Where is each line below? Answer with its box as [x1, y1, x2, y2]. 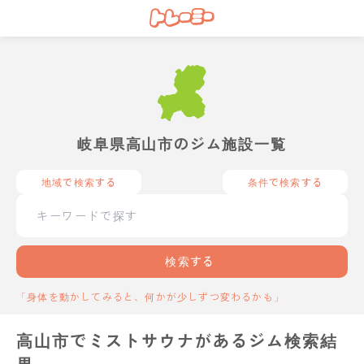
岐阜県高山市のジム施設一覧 [77, 132, 287, 154]
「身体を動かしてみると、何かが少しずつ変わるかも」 [16, 288, 284, 303]
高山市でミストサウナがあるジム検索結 [16, 327, 338, 352]
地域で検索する [41, 174, 117, 188]
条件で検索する [247, 174, 323, 188]
